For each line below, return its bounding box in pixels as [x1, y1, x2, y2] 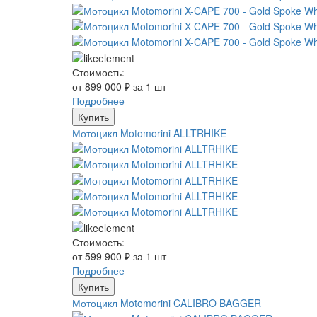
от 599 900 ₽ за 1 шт [72, 248, 166, 263]
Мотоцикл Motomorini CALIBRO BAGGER [72, 295, 261, 310]
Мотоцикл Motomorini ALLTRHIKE [72, 125, 226, 140]
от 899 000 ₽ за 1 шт [72, 79, 166, 93]
